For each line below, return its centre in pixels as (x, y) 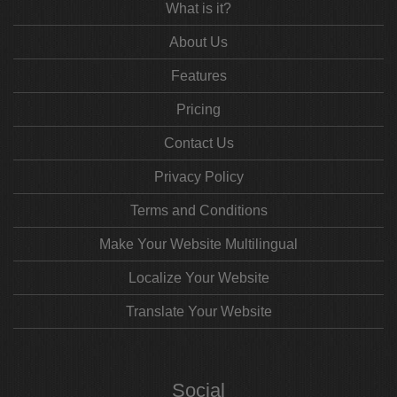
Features (198, 76)
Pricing (198, 109)
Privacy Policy (198, 177)
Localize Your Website (198, 278)
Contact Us (198, 143)
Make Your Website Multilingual (198, 244)
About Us (198, 42)
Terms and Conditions (198, 210)
